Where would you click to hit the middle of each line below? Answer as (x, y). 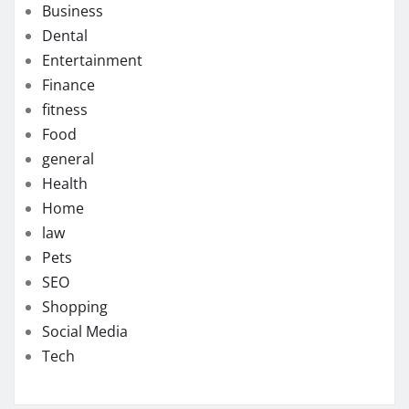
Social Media (85, 331)
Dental (65, 35)
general (68, 158)
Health (65, 183)
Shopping (75, 306)
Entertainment (92, 60)
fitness (65, 109)
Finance (68, 84)
